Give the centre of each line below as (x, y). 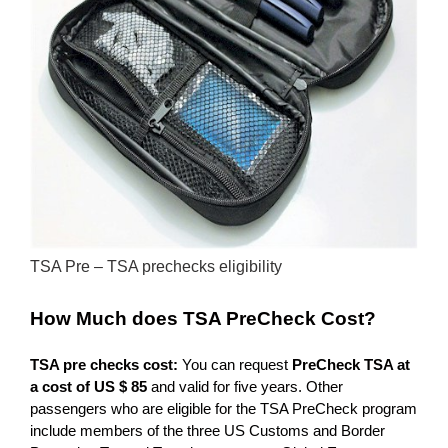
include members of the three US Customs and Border (207, 431)
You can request (235, 365)
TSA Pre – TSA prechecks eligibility (156, 266)
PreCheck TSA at (349, 365)
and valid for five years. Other (245, 387)
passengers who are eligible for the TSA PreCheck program (223, 409)
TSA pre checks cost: (106, 365)
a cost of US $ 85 (88, 387)
